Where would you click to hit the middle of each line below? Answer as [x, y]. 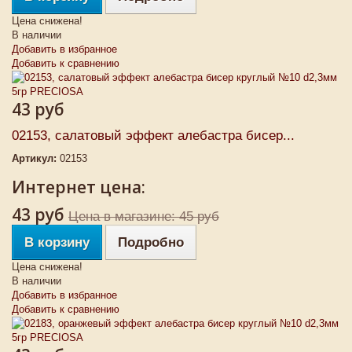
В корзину [57, 242]
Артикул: [34, 158]
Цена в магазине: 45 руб [144, 216]
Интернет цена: [79, 187]
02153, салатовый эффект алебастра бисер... [153, 136]
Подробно [151, 242]
